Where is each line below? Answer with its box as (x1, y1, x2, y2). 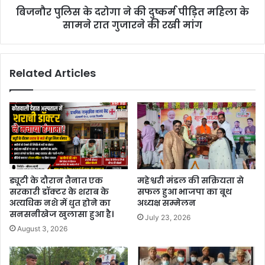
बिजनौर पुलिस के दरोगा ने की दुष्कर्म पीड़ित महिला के (16, 5, 249, 20)
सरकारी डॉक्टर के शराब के (9, 186, 109, 198)
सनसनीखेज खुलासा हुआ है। (9, 208, 114, 221)
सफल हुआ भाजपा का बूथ (137, 186, 232, 198)
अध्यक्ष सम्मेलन (137, 197, 196, 209)
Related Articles (9, 66, 96, 81)
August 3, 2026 (17, 224, 67, 234)
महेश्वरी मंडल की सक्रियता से (137, 174, 244, 187)
